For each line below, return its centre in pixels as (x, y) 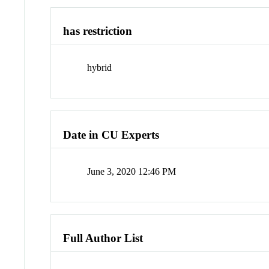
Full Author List (103, 238)
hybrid (100, 68)
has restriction (98, 31)
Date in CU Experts (111, 134)
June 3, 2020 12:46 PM (132, 171)
